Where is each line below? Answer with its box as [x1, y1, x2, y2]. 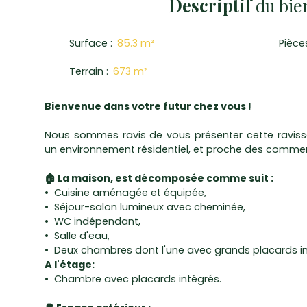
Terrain [69, 64, 103, 79]
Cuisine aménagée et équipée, [54, 186, 207, 200]
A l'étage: [45, 258, 95, 272]
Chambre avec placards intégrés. [54, 272, 225, 286]
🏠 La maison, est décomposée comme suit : [45, 171, 273, 186]
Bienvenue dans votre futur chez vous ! [45, 99, 251, 114]
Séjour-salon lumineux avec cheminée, [54, 200, 246, 214]
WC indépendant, [54, 214, 141, 229]
